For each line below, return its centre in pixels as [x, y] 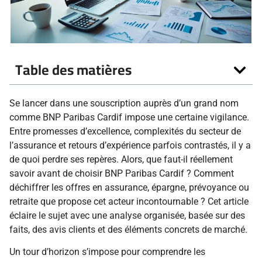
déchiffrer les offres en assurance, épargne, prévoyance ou [129, 188]
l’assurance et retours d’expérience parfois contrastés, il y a [130, 146]
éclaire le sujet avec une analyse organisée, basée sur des [127, 216]
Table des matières [73, 70]
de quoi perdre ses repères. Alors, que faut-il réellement [121, 160]
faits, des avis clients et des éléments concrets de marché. [128, 230]
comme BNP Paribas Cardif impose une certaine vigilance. [129, 118]
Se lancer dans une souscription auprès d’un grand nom [124, 104]
